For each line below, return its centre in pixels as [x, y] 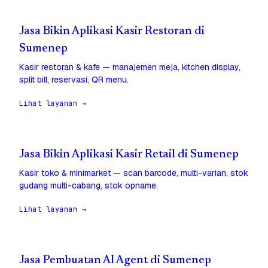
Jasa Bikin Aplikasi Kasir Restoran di [112, 32]
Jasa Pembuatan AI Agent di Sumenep [115, 261]
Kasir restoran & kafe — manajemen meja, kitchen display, [130, 67]
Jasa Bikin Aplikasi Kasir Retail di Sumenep [129, 155]
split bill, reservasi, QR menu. [74, 80]
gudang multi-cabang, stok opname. [89, 186]
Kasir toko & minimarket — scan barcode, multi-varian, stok [134, 173]
